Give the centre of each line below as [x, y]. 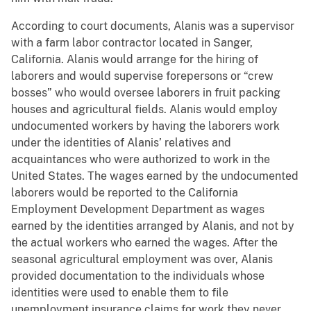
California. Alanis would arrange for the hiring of [135, 60]
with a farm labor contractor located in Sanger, [132, 43]
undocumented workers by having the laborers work [145, 126]
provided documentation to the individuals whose [138, 276]
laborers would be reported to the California [125, 193]
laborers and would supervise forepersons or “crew [142, 76]
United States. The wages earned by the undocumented [155, 176]
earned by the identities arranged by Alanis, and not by [153, 226]
